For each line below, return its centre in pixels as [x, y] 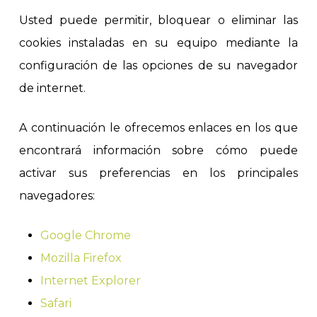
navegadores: [57, 195]
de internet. [52, 88]
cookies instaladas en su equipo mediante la [158, 42]
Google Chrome [85, 235]
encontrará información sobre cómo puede [158, 150]
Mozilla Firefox [81, 258]
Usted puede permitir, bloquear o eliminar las [158, 20]
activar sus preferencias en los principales [158, 173]
